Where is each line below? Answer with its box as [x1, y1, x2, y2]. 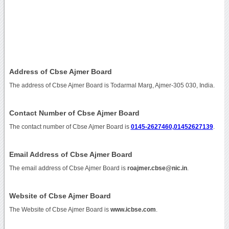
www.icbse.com [110, 206, 156, 213]
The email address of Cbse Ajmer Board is [9, 165, 127, 171]
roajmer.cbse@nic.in [127, 165, 187, 171]
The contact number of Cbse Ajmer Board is [9, 123, 131, 130]
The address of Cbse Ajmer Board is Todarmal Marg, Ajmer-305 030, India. [9, 82, 215, 88]
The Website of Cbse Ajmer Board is [9, 206, 110, 213]
